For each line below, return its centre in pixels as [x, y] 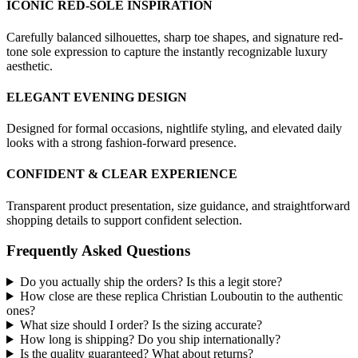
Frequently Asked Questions [98, 251]
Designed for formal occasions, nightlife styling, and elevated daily [174, 129]
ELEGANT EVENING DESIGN [97, 97]
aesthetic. [30, 66]
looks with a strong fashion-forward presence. [121, 143]
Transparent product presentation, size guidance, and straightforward [178, 205]
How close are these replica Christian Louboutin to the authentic [181, 296]
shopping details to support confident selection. [124, 220]
